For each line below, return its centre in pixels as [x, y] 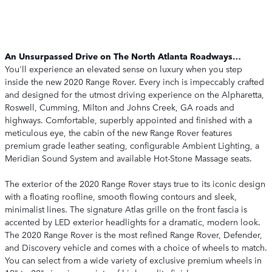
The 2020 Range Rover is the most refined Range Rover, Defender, [134, 234]
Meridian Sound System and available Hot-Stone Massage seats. [128, 158]
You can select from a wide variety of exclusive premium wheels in [133, 260]
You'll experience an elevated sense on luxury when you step [124, 69]
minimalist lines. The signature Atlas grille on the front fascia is [126, 209]
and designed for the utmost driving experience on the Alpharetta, [134, 94]
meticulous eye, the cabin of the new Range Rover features [118, 132]
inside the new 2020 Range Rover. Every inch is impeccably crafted [134, 81]
